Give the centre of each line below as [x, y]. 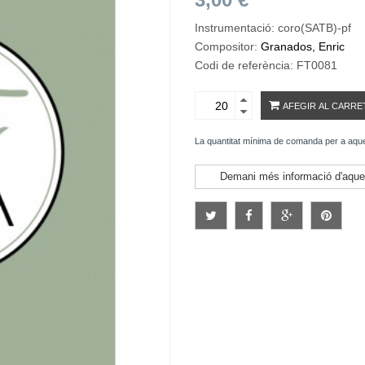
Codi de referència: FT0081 [266, 66]
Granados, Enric [303, 47]
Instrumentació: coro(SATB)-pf [273, 28]
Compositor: [228, 47]
